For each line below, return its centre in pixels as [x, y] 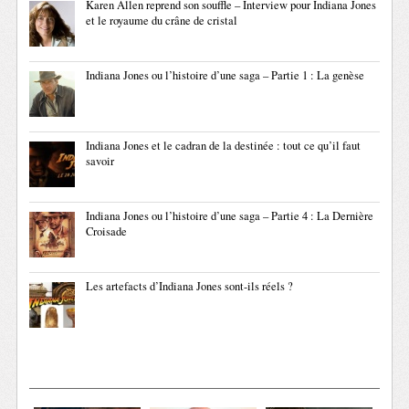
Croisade [107, 232]
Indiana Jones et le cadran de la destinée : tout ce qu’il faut [224, 146]
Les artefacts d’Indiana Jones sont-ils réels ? [190, 287]
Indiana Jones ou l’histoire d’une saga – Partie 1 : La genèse [225, 76]
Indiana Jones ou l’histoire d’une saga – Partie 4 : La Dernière [230, 216]
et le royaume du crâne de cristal [162, 21]
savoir [100, 162]
